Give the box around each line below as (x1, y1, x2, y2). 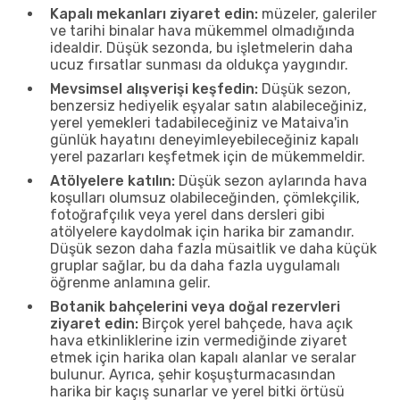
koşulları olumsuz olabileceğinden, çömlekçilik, (50, 188, 360, 206)
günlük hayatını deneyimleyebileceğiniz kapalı (50, 130, 359, 148)
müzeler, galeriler (258, 4, 377, 22)
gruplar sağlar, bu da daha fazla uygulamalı (50, 256, 340, 274)
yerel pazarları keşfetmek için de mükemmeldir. (50, 147, 365, 165)
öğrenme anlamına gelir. (50, 273, 211, 291)
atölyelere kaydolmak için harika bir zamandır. (50, 222, 354, 240)
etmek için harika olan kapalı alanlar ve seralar (50, 348, 356, 366)
